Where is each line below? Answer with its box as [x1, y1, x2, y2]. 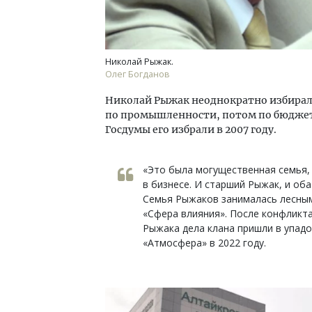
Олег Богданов [105, 68, 170, 80]
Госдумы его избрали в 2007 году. [105, 123, 276, 136]
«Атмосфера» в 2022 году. [143, 235, 266, 249]
